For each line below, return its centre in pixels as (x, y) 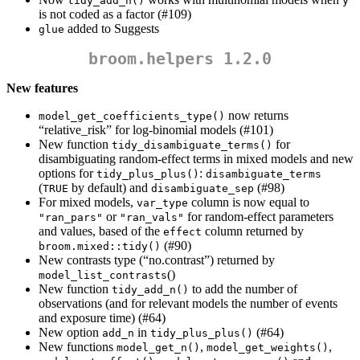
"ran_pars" (71, 218)
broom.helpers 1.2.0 (180, 59)
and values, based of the (101, 231)
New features (42, 88)
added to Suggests (112, 29)
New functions (78, 347)
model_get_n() (158, 348)
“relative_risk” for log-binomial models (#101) (156, 130)
